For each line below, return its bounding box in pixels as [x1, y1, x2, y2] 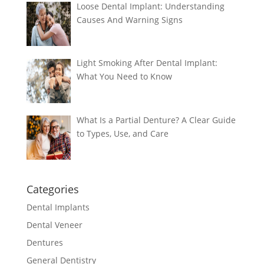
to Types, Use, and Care [77, 128, 169, 140]
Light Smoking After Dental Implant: [77, 57, 218, 69]
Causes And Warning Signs [77, 14, 183, 25]
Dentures [26, 236, 63, 248]
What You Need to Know [77, 71, 173, 82]
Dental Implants [26, 201, 90, 213]
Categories [26, 181, 79, 196]
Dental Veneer [26, 219, 82, 230]
